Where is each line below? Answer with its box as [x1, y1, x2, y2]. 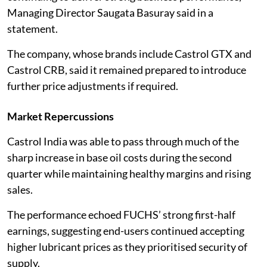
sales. [7, 182, 33, 196]
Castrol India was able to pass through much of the [7, 134, 239, 148]
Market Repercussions [7, 109, 114, 123]
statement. [7, 21, 58, 35]
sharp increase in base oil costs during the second [7, 150, 232, 164]
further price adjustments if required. [7, 79, 178, 92]
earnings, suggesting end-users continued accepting [7, 223, 244, 237]
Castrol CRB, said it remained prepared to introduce [7, 63, 246, 76]
